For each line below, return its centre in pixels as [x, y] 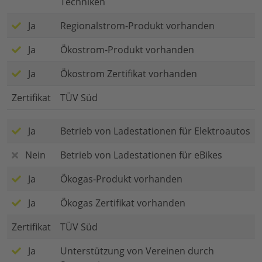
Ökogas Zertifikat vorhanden [123, 203]
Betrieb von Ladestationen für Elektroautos [155, 131]
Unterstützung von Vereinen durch [137, 251]
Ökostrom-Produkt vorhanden [127, 50]
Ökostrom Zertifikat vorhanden [129, 74]
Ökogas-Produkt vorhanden [121, 179]
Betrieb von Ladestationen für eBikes [141, 155]
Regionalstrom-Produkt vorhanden [137, 26]
